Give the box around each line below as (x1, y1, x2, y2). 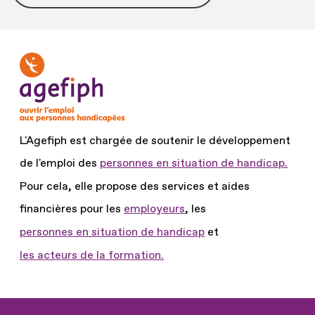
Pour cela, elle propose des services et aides (20, 179, 250, 193)
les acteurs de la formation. (20, 248, 164, 262)
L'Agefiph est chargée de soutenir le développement (20, 134, 290, 148)
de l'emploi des (20, 156, 100, 170)
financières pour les (20, 202, 124, 216)
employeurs (124, 202, 185, 216)
